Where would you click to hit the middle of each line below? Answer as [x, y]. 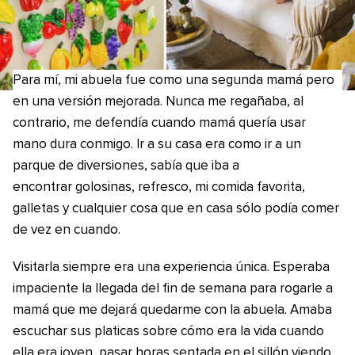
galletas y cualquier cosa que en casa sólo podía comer [176, 209]
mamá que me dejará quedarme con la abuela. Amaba [172, 310]
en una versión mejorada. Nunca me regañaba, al [158, 102]
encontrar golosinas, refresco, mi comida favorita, [159, 187]
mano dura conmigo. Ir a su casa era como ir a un [157, 145]
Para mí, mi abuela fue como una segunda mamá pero [174, 80]
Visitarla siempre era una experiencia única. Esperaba [171, 267]
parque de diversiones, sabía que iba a [126, 166]
